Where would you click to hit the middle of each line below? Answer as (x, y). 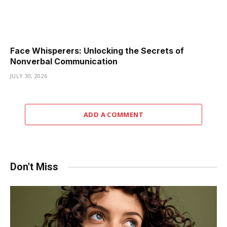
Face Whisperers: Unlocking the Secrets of (97, 51)
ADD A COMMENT (113, 115)
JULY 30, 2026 (29, 76)
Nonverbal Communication (64, 62)
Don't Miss (34, 167)
